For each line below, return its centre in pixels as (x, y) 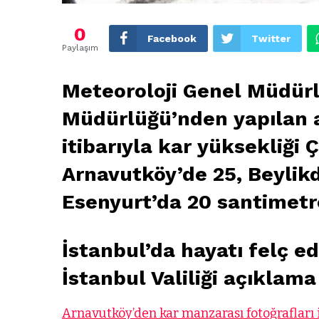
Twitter (271, 39)
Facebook (172, 39)
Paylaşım (80, 48)
